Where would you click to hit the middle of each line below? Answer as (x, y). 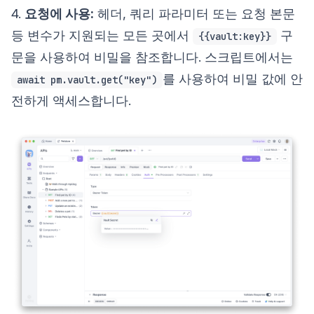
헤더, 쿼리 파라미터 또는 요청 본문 (194, 13)
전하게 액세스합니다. (71, 100)
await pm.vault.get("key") (87, 80)
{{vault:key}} (235, 37)
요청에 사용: (59, 13)
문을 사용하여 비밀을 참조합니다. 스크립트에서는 (152, 57)
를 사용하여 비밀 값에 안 (233, 78)
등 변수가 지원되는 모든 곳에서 (102, 35)
